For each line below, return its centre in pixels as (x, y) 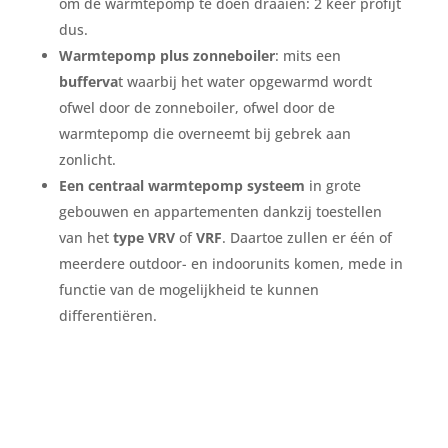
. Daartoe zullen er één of (306, 237)
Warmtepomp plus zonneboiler (166, 55)
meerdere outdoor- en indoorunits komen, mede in (230, 263)
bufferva (88, 81)
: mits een (307, 55)
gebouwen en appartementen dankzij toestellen (220, 211)
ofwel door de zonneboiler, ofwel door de (196, 107)
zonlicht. (87, 159)
